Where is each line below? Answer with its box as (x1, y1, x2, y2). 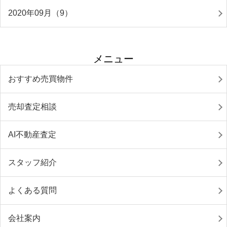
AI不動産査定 (8, 130, 56, 139)
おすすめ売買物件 (8, 74, 73, 83)
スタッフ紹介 (8, 158, 57, 167)
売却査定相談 (8, 102, 57, 111)
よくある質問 (8, 186, 57, 195)
